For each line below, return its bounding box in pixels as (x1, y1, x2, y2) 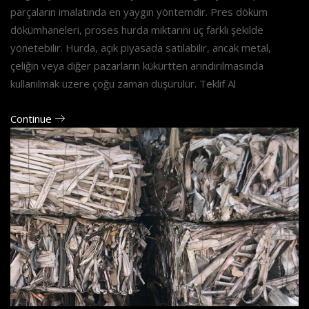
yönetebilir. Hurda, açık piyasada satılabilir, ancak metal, (10, 40, 271, 54)
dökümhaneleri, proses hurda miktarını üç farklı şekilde (10, 22, 263, 37)
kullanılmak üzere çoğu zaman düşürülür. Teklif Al (10, 76, 236, 90)
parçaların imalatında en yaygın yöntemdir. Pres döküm (10, 4, 268, 19)
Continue (10, 111, 54, 126)
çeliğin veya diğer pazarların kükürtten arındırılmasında (10, 58, 263, 72)
